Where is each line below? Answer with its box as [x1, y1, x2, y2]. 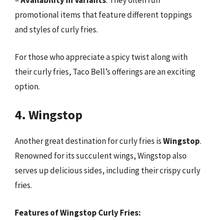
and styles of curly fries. [15, 24, 98, 35]
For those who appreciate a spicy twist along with [15, 51, 188, 62]
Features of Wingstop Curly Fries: [15, 207, 141, 218]
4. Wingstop [15, 107, 82, 123]
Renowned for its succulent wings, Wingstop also [15, 150, 187, 161]
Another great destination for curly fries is [15, 136, 163, 146]
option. [15, 81, 40, 92]
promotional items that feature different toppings [15, 9, 192, 20]
